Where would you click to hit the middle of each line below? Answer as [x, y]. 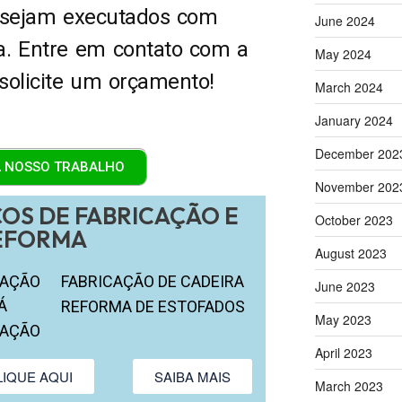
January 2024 [354, 120]
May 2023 [343, 319]
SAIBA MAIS [193, 376]
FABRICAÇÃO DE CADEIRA [153, 281]
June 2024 [345, 20]
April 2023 [343, 352]
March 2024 [349, 87]
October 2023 [354, 219]
